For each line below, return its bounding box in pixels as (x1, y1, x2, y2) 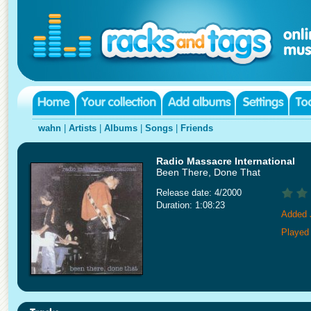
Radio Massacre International (156, 155, 295, 167)
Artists (69, 123, 96, 133)
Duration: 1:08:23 (156, 200, 225, 210)
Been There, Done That (156, 167, 260, 178)
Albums (104, 123, 137, 133)
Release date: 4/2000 (156, 187, 242, 198)
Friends (180, 123, 213, 133)
